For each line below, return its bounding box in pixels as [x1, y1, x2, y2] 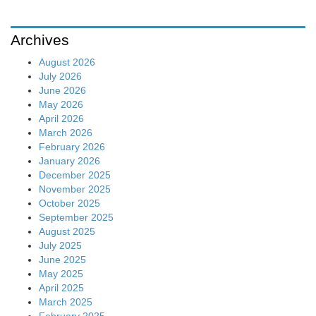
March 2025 [39, 296, 92, 308]
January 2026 [39, 154, 100, 166]
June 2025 [39, 253, 86, 265]
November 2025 [39, 183, 111, 195]
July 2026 [39, 70, 82, 82]
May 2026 [39, 98, 83, 110]
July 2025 [39, 239, 82, 251]
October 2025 [39, 197, 100, 209]
